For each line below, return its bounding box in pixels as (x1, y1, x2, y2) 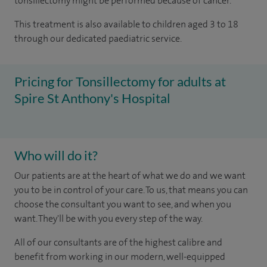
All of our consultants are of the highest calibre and (14, 236, 222, 249)
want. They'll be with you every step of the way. (14, 212, 203, 225)
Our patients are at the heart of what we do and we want (14, 169, 246, 182)
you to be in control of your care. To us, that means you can (14, 184, 248, 196)
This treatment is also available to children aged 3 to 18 (14, 18, 238, 30)
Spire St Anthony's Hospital (14, 90, 170, 106)
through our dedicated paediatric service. (14, 32, 182, 45)
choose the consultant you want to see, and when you (14, 198, 231, 210)
